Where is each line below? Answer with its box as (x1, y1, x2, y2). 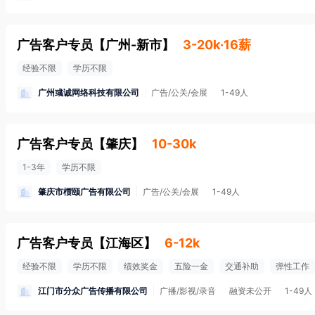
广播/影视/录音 (160, 285, 216, 296)
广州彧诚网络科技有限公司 (38, 86, 139, 98)
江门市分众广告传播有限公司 (38, 285, 148, 296)
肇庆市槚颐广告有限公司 (38, 186, 131, 197)
